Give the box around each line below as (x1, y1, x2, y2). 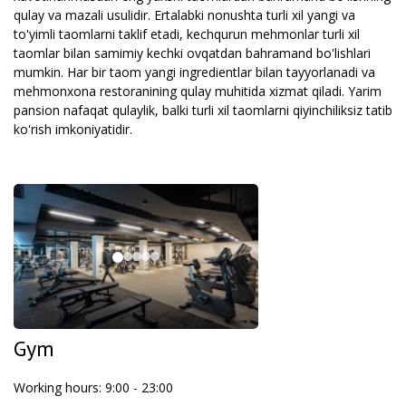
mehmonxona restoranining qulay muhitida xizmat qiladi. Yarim (14, 82, 382, 100)
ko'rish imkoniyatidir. (14, 121, 132, 138)
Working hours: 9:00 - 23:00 (14, 379, 173, 396)
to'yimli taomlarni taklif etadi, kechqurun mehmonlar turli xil (14, 25, 360, 43)
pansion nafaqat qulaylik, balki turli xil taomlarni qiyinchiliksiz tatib (14, 101, 392, 119)
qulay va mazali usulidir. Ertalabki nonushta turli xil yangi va (14, 6, 355, 24)
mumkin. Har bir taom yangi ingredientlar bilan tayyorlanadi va (14, 63, 375, 81)
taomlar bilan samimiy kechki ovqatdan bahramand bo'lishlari (14, 44, 371, 62)
